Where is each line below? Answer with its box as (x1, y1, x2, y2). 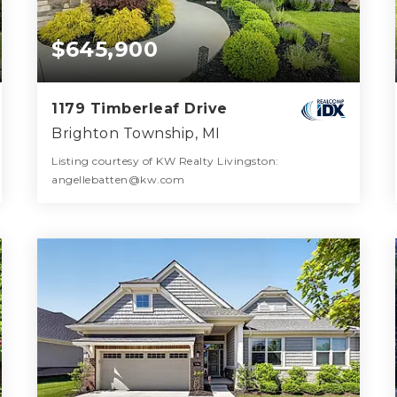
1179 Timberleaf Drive (51, 99, 228, 117)
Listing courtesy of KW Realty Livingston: (51, 153, 279, 167)
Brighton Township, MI (51, 124, 221, 142)
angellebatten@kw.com (51, 172, 185, 186)
